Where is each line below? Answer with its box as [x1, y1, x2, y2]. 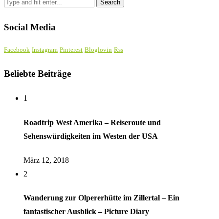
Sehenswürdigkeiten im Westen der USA [23, 131, 158, 140]
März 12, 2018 [23, 155, 69, 164]
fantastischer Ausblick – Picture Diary [23, 207, 149, 216]
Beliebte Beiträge [4, 68, 71, 79]
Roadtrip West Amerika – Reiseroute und [23, 118, 161, 127]
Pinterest [60, 46, 83, 54]
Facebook [4, 46, 30, 54]
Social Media [4, 22, 56, 33]
